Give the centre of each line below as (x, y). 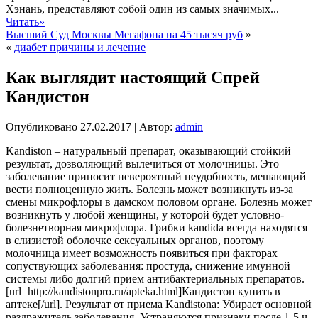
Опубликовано (42, 126)
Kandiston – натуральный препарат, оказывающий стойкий (148, 150)
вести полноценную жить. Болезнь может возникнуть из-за (149, 189)
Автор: (156, 126)
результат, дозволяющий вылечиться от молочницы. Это (142, 163)
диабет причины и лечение (80, 48)
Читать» (25, 22)
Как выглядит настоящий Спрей (133, 77)
